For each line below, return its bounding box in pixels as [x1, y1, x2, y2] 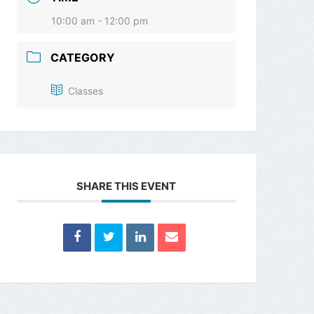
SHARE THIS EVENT [76, 179, 177, 193]
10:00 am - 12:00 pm [51, 14, 149, 27]
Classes [68, 84, 104, 97]
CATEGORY [50, 50, 116, 64]
